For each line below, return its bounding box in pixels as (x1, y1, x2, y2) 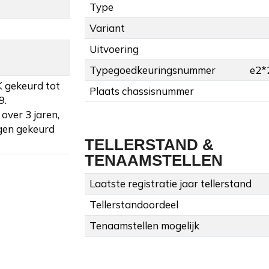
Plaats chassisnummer (89, 85, 194, 98)
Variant (89, 22, 125, 35)
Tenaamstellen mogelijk (89, 219, 199, 232)
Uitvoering (89, 43, 139, 56)
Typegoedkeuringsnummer (89, 64, 216, 77)
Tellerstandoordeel (89, 198, 178, 211)
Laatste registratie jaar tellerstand (89, 177, 252, 190)
